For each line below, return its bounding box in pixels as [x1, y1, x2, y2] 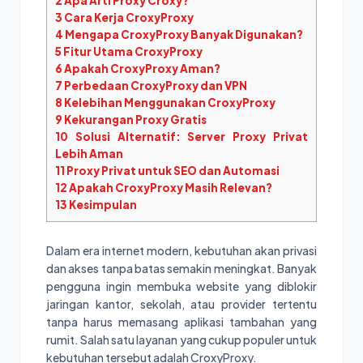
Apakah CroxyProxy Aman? [62, 62, 220, 76]
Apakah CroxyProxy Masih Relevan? [67, 181, 272, 195]
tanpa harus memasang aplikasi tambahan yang [46, 314, 317, 329]
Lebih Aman [55, 147, 123, 161]
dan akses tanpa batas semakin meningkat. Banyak [46, 260, 317, 275]
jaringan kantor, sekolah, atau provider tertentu [46, 296, 317, 311]
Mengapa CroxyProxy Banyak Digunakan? [63, 28, 303, 42]
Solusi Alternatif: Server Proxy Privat [68, 130, 308, 144]
